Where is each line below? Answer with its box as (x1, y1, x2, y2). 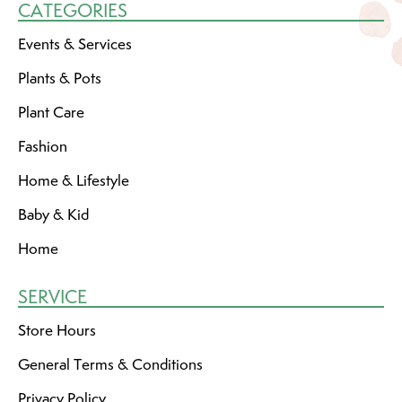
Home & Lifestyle (18, 170, 129, 190)
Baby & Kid (18, 204, 89, 224)
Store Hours (18, 319, 96, 340)
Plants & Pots (18, 67, 101, 88)
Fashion (18, 135, 67, 156)
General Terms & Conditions (18, 354, 203, 374)
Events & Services (18, 33, 132, 54)
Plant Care (18, 101, 84, 122)
